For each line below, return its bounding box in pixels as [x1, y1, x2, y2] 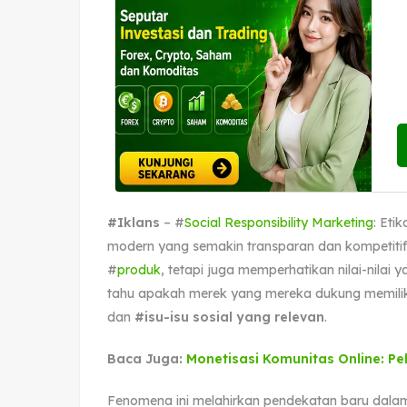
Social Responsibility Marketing [184, 213, 373, 231]
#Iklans [107, 213, 160, 231]
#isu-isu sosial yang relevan [134, 308, 324, 325]
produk [117, 261, 161, 278]
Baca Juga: [107, 350, 186, 367]
